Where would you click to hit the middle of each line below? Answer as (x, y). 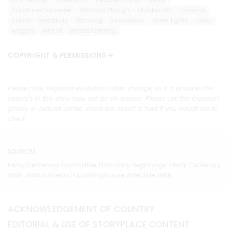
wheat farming (93, 30)
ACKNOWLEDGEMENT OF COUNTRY (81, 209)
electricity (54, 20)
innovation (127, 20)
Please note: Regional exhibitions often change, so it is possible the (110, 88)
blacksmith (155, 10)
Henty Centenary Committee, (53, 165)
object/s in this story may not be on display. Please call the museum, (114, 98)
